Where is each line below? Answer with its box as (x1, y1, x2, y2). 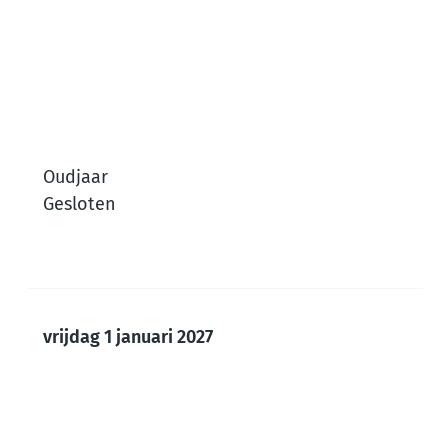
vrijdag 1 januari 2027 (43, 326, 213, 349)
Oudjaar (43, 166, 108, 189)
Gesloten (43, 193, 116, 216)
